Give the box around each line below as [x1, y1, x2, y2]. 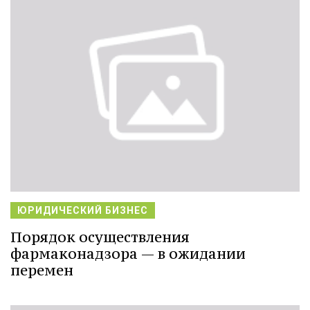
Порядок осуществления [10, 227, 190, 246]
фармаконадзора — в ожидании [10, 244, 246, 263]
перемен [10, 260, 73, 280]
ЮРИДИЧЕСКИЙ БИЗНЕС [17, 204, 148, 216]
